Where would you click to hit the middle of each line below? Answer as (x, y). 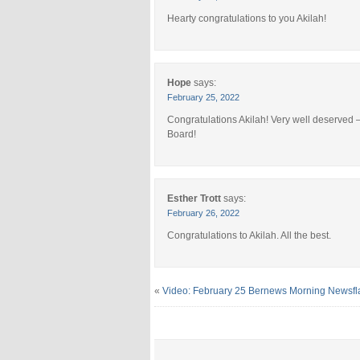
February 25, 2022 (203, 97)
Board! (182, 134)
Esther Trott (194, 198)
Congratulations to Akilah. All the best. (249, 235)
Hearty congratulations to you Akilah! (247, 18)
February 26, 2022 (203, 213)
